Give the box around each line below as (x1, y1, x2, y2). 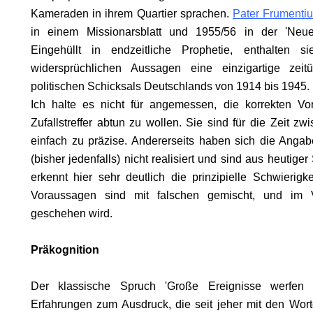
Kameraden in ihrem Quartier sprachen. (31, 8, 233, 20)
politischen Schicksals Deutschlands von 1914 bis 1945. (31, 80, 310, 92)
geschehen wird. (31, 208, 112, 219)
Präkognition (31, 244, 99, 256)
